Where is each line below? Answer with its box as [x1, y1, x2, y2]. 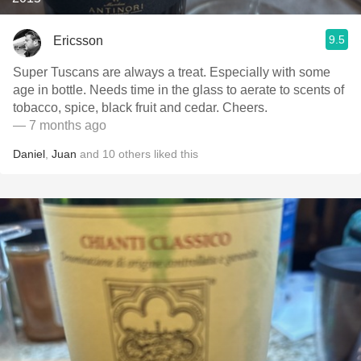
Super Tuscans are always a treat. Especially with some [13, 65, 330, 79]
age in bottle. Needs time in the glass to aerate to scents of [13, 83, 344, 97]
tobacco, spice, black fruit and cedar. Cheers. [13, 101, 268, 114]
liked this [151, 147, 198, 160]
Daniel [13, 147, 45, 160]
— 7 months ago [13, 118, 106, 132]
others [118, 147, 151, 160]
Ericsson [53, 33, 103, 48]
